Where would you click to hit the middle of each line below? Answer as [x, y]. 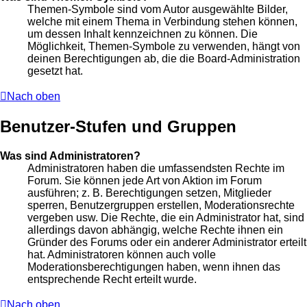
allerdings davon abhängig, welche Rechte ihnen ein [155, 230]
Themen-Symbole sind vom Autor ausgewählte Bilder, [158, 10]
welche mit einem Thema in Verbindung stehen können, [162, 22]
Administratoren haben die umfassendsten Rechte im [156, 168]
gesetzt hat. [55, 71]
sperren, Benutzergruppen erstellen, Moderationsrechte [161, 205]
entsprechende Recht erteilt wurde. [112, 279]
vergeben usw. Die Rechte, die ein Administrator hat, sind [166, 217]
